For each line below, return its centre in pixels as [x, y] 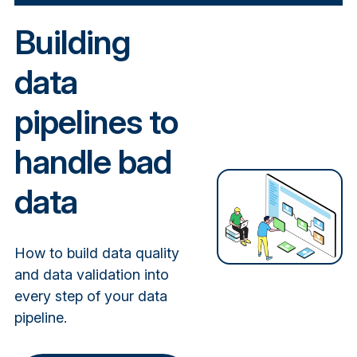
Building [72, 42]
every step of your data [90, 296]
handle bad [92, 162]
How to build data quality [96, 253]
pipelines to [96, 122]
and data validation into [91, 275]
